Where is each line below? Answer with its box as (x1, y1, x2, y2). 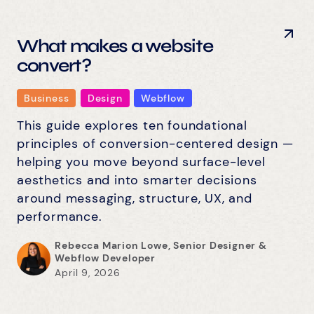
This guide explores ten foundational (17, 116, 247, 134)
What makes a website (17, 34, 213, 57)
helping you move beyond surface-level (17, 153, 266, 170)
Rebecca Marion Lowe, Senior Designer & (55, 238, 267, 252)
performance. (17, 207, 102, 225)
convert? (17, 54, 91, 76)
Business (24, 91, 69, 104)
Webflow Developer (55, 251, 156, 264)
